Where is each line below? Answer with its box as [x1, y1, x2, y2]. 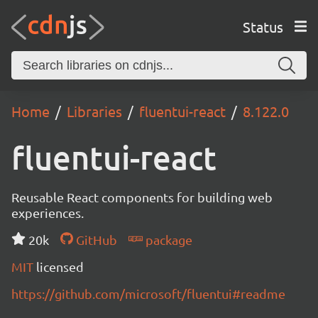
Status [242, 17, 283, 35]
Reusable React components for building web [11, 190, 273, 204]
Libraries [67, 102, 122, 120]
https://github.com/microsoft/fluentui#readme [11, 286, 285, 301]
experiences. [11, 205, 84, 220]
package [142, 232, 192, 247]
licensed [36, 259, 84, 274]
